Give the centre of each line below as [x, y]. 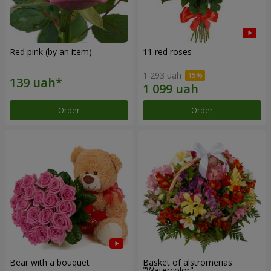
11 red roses [167, 52]
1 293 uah [162, 75]
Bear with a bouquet [50, 262]
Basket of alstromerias [188, 262]
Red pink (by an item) [51, 52]
